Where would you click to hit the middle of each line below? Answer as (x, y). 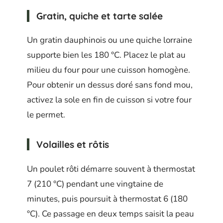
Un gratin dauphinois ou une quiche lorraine (110, 40)
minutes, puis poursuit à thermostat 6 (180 (107, 199)
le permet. (46, 115)
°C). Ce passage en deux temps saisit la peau (111, 214)
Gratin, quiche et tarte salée (100, 16)
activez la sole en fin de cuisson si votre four (109, 100)
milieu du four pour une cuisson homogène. (109, 70)
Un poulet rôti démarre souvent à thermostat (111, 169)
